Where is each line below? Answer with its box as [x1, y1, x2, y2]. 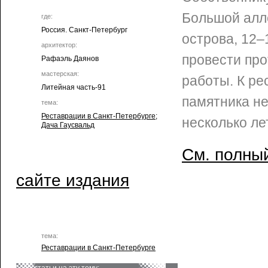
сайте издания [16, 171, 129, 190]
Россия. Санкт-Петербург [41, 26, 127, 34]
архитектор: [41, 41, 77, 48]
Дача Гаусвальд [41, 121, 95, 129]
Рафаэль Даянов [41, 54, 99, 63]
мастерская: [41, 70, 79, 77]
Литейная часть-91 [41, 83, 106, 92]
